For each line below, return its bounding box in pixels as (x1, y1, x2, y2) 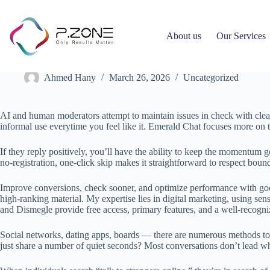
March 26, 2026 (109, 72, 170, 83)
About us (166, 31, 202, 41)
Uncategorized (183, 72, 239, 83)
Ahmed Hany (44, 72, 96, 83)
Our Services (216, 31, 266, 41)
